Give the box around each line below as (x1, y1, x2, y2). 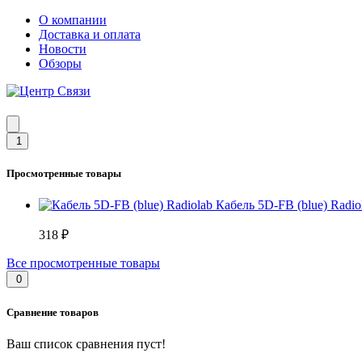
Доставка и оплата (39, 27, 141, 41)
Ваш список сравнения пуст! (6, 336, 166, 351)
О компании (39, 13, 107, 27)
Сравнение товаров (6, 305, 99, 318)
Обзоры (39, 57, 82, 70)
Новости (39, 42, 86, 56)
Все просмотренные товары (6, 256, 160, 271)
